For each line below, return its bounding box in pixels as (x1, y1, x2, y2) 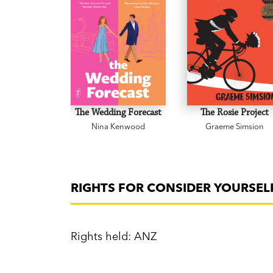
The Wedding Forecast (74, 106, 161, 118)
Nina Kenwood (91, 121, 145, 131)
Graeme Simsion (205, 121, 264, 131)
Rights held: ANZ (71, 229, 157, 243)
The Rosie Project (200, 106, 269, 118)
